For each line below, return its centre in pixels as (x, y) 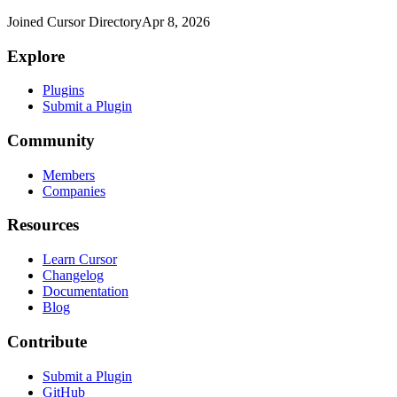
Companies (74, 191)
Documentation (86, 292)
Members (69, 175)
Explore (36, 56)
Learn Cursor (80, 260)
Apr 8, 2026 (176, 21)
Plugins (63, 90)
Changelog (73, 276)
